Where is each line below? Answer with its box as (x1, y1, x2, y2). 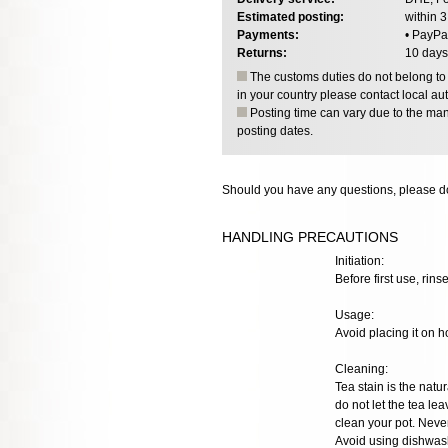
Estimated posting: (237, 9, 344, 24)
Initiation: (334, 253, 384, 268)
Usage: (334, 307, 374, 322)
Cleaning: (334, 361, 388, 376)
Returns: (237, 45, 287, 60)
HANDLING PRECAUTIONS (222, 228, 398, 245)
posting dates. (237, 123, 313, 138)
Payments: (237, 27, 299, 42)
